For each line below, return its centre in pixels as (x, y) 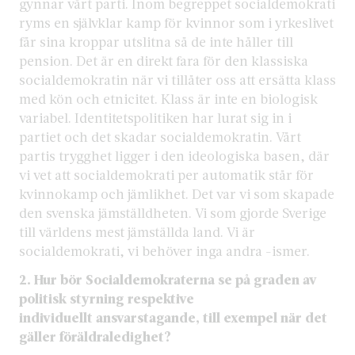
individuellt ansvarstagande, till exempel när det (173, 317)
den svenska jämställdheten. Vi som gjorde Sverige (173, 212)
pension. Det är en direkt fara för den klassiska (164, 60)
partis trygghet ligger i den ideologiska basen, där (174, 155)
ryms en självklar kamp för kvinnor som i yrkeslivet (176, 22)
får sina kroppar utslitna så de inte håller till (156, 41)
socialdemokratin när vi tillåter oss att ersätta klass (177, 79)
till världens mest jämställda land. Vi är (137, 231)
